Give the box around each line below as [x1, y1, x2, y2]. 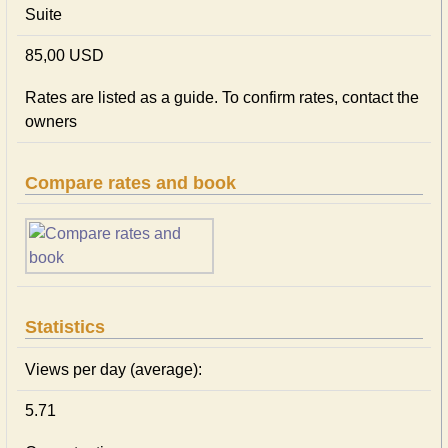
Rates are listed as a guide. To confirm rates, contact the [25, 89, 419, 106]
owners [25, 113, 77, 130]
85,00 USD [25, 47, 104, 64]
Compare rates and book [25, 173, 236, 193]
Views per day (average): [25, 361, 202, 378]
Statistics [25, 317, 105, 337]
